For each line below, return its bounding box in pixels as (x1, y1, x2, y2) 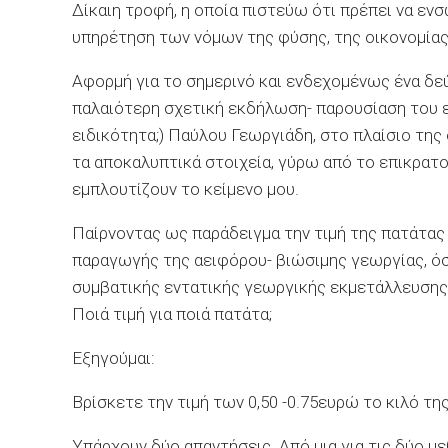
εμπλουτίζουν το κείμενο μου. (72, 179, 299, 199)
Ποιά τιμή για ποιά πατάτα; (72, 304, 272, 324)
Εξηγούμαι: (72, 348, 155, 368)
